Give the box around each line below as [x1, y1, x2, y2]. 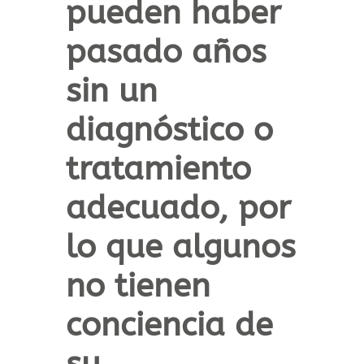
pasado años [65, 32, 266, 71]
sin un [65, 71, 158, 110]
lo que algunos [65, 227, 296, 266]
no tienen [65, 266, 210, 305]
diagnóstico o [65, 110, 273, 149]
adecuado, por [65, 188, 291, 227]
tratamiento [65, 149, 251, 188]
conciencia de [65, 305, 273, 344]
